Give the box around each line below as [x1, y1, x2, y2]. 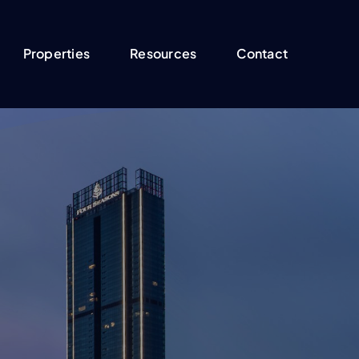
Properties [22, 45, 91, 62]
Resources [130, 45, 197, 62]
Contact [236, 45, 288, 62]
